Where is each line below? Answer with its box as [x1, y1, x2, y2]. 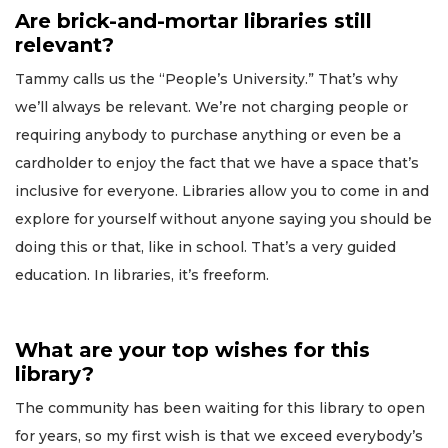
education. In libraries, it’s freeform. [15, 266, 269, 285]
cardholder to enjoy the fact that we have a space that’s [15, 154, 419, 173]
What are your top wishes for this [15, 338, 370, 363]
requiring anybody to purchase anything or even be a [15, 126, 401, 145]
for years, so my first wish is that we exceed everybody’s [15, 427, 423, 446]
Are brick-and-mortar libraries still [15, 9, 372, 34]
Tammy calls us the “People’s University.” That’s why [15, 70, 398, 89]
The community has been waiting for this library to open [15, 399, 425, 418]
